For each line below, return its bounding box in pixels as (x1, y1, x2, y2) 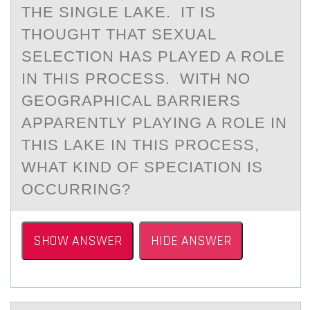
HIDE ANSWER (151, 232, 231, 250)
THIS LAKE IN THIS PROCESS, (21, 136, 259, 154)
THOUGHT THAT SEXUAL (21, 26, 217, 43)
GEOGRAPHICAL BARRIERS (21, 92, 241, 109)
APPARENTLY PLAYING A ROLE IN (21, 114, 287, 131)
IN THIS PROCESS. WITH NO (21, 70, 250, 87)
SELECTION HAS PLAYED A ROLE (21, 48, 285, 65)
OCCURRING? (21, 181, 131, 198)
